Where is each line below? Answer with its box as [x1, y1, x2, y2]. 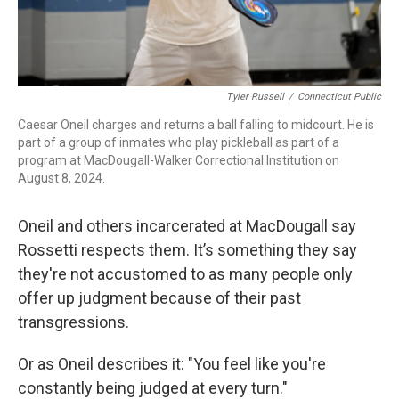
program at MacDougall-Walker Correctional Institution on [18, 153, 339, 167]
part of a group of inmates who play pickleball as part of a [18, 135, 339, 150]
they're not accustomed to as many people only [18, 265, 353, 283]
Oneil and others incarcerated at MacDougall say [18, 216, 356, 235]
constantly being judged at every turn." [18, 379, 288, 397]
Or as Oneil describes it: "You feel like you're [18, 354, 326, 373]
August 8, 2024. [18, 171, 105, 185]
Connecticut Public [297, 91, 381, 102]
